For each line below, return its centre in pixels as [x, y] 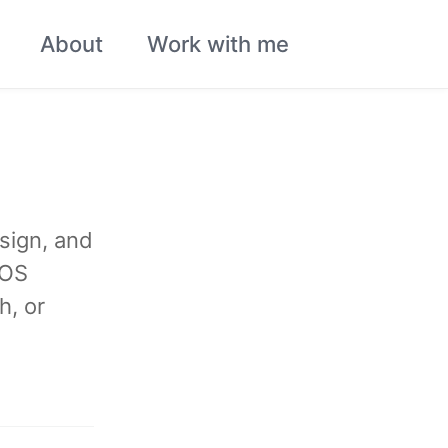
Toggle [373, 44]
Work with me [217, 43]
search [373, 70]
